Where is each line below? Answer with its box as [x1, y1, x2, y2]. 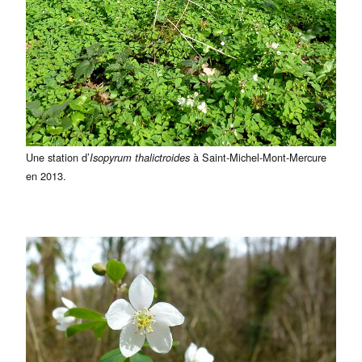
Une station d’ [26, 149, 90, 166]
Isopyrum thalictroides [90, 150, 190, 166]
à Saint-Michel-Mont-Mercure [190, 149, 326, 166]
